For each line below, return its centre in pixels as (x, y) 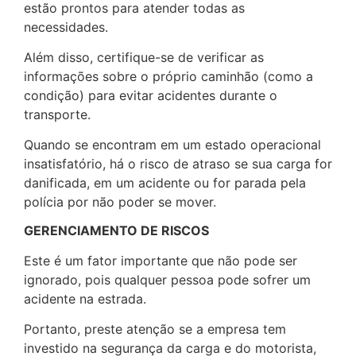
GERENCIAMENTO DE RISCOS (116, 230)
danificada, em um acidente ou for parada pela (165, 183)
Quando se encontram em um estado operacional (172, 145)
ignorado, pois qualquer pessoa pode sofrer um (167, 279)
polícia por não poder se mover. (120, 202)
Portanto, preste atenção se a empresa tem (155, 329)
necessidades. (66, 27)
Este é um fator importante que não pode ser (161, 260)
